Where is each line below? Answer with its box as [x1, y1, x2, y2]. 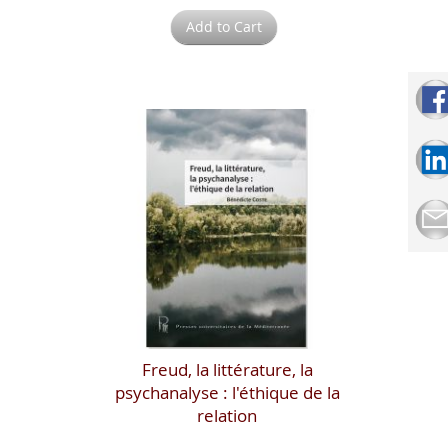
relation [197, 403, 258, 427]
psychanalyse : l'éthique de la [114, 380, 340, 404]
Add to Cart [186, 16, 262, 36]
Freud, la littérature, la [141, 357, 313, 381]
